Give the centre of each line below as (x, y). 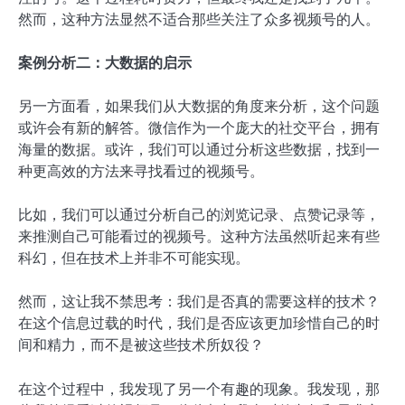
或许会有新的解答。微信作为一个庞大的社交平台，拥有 (199, 128)
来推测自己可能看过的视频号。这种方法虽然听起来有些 (199, 237)
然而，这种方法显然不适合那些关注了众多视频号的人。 (199, 19)
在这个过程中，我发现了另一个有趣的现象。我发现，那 (199, 389)
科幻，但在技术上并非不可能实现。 (134, 259)
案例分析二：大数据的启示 (105, 63)
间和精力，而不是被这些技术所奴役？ (141, 345)
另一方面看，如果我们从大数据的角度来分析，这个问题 (199, 107)
